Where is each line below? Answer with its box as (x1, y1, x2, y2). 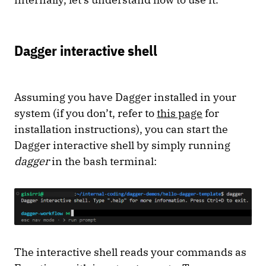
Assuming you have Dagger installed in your (14, 90, 236, 104)
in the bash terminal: (52, 154, 159, 168)
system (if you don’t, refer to (14, 106, 157, 120)
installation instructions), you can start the (14, 122, 228, 136)
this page (157, 106, 202, 120)
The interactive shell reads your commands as (14, 245, 246, 259)
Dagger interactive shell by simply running (14, 138, 230, 152)
